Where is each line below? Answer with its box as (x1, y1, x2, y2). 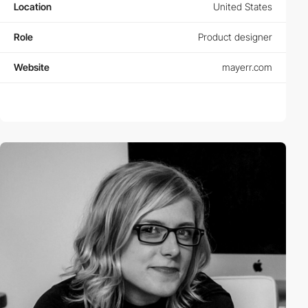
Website (14, 61, 49, 74)
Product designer (198, 31, 272, 43)
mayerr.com (222, 61, 272, 74)
